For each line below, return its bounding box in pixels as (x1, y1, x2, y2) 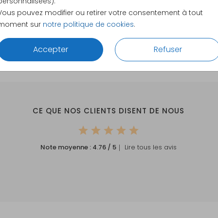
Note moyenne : (40, 143, 93, 152)
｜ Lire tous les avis (116, 143, 177, 152)
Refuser (153, 44, 182, 55)
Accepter (33, 44, 68, 55)
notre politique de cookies (43, 19, 134, 29)
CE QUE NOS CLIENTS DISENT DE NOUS (33, 106, 185, 116)
